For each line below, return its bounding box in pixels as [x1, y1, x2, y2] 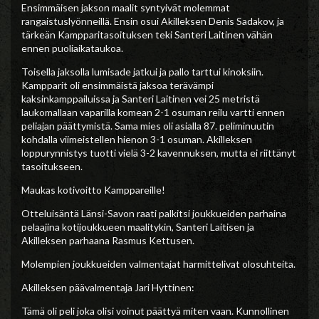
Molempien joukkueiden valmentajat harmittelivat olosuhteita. [21, 257, 296, 270]
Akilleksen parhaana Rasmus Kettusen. [21, 234, 194, 246]
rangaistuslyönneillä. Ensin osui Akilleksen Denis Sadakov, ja [21, 14, 284, 27]
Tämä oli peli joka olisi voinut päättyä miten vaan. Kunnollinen [21, 304, 289, 317]
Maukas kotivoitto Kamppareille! [21, 183, 165, 196]
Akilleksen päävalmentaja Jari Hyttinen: [21, 281, 194, 293]
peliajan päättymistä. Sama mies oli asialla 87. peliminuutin [21, 119, 274, 132]
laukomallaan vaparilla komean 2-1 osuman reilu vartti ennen [21, 105, 285, 118]
